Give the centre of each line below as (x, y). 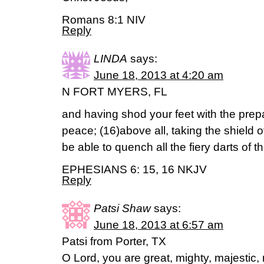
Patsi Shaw (122, 208)
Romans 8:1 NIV (104, 20)
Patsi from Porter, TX (114, 241)
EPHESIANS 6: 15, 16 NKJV (134, 169)
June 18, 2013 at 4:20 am (159, 75)
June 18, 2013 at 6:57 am (159, 225)
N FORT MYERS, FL (115, 92)
